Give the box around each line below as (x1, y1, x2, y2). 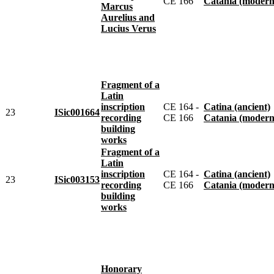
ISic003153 (54, 174, 100, 185)
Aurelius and (101, 12, 155, 23)
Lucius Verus (101, 23, 156, 34)
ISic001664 (54, 106, 100, 117)
